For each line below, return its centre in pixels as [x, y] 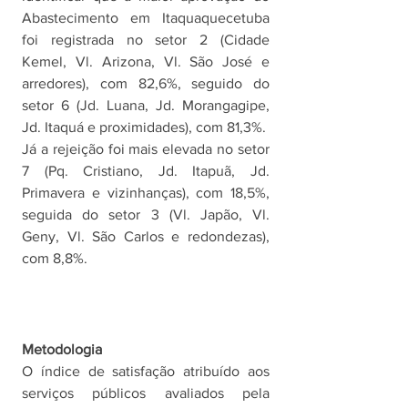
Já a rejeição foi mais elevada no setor [146, 148]
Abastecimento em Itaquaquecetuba [146, 17]
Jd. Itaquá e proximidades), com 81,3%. [146, 127]
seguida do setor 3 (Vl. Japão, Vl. [146, 214]
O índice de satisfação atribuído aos [146, 371]
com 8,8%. [56, 258]
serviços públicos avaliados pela [146, 393]
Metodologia [62, 349]
